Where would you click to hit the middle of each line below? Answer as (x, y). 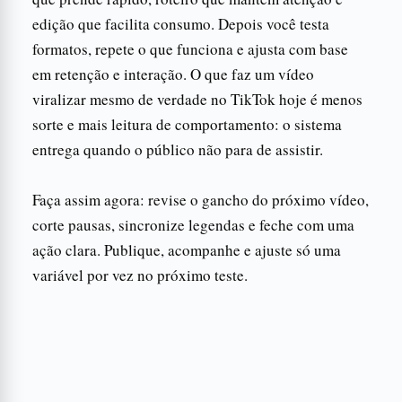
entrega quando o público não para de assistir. (178, 149)
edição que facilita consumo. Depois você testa (181, 23)
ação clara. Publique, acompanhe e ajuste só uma (187, 249)
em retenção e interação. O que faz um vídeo (173, 74)
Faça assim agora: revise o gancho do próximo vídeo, (201, 199)
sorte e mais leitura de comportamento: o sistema (187, 124)
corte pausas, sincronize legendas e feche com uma (193, 224)
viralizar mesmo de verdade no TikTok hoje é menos (197, 99)
